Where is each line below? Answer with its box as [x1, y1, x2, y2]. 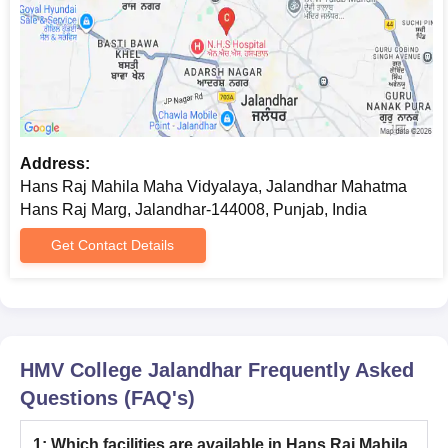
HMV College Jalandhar [20, 359, 242, 382]
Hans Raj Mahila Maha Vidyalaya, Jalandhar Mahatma [20, 178, 407, 196]
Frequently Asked [242, 359, 414, 382]
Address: [20, 155, 90, 173]
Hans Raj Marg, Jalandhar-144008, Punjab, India [20, 201, 367, 219]
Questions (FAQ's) [20, 387, 195, 410]
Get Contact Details [51, 237, 175, 254]
